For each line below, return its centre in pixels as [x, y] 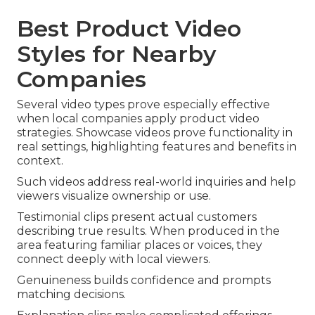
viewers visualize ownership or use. [114, 196]
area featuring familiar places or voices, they [140, 245]
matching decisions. [71, 295]
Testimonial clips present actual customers [137, 217]
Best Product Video [129, 29]
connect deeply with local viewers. [114, 259]
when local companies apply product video [138, 119]
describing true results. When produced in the [148, 231]
